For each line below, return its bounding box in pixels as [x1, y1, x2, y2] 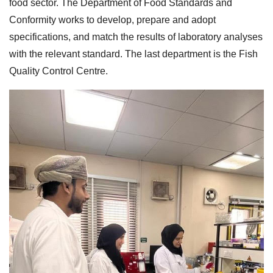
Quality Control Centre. [9, 65, 108, 76]
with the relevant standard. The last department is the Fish [9, 48, 258, 59]
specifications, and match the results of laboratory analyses [9, 31, 263, 42]
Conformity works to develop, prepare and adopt [9, 14, 216, 25]
